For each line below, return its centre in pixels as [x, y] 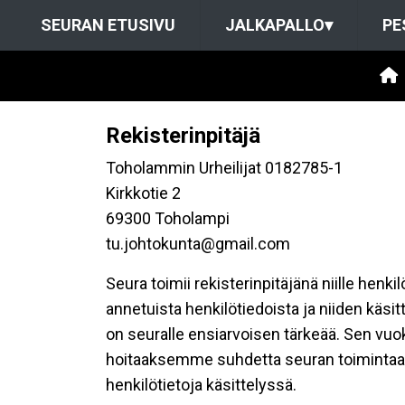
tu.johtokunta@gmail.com [198, 244]
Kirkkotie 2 [143, 193]
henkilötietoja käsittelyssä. [201, 385]
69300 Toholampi [168, 218]
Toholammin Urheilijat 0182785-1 [224, 168]
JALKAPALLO [274, 25]
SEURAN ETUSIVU [108, 25]
